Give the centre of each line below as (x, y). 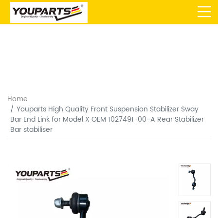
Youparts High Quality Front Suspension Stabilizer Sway (108, 109)
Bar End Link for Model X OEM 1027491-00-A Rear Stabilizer (107, 119)
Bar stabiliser (31, 129)
